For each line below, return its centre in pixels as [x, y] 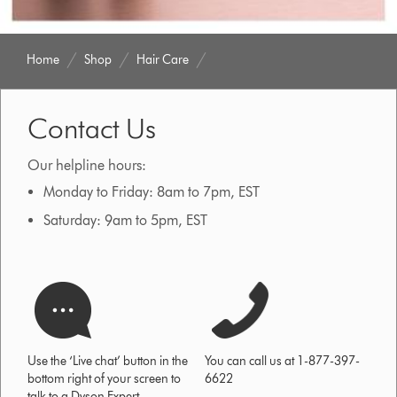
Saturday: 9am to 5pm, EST [125, 220]
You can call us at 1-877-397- [283, 361]
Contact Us [92, 128]
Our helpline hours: [87, 165]
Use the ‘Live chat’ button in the [108, 361]
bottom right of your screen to [105, 378]
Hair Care [163, 59]
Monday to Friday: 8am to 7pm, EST [151, 191]
